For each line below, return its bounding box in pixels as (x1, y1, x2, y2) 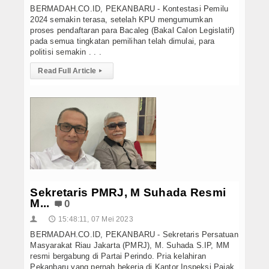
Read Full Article (38, 66, 97, 75)
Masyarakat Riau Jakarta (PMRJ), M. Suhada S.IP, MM (30, 240, 230, 250)
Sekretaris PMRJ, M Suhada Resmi (30, 186, 226, 199)
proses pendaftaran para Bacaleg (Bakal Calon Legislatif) (30, 25, 235, 35)
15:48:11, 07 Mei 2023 (58, 214, 133, 223)
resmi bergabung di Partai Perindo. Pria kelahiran (30, 251, 206, 261)
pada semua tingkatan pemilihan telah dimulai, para (30, 36, 215, 46)
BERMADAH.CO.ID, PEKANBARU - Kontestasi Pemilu (30, 4, 229, 13)
